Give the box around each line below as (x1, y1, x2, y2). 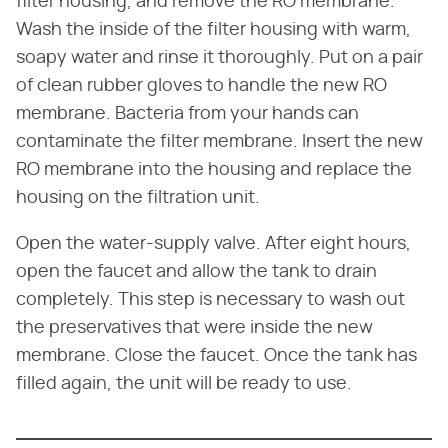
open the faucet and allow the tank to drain (16, 262, 377, 281)
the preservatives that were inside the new (16, 318, 373, 337)
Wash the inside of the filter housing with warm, (16, 20, 411, 39)
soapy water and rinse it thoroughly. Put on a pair (16, 48, 423, 67)
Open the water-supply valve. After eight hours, (16, 234, 411, 253)
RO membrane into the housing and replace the (16, 160, 412, 179)
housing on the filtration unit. (16, 188, 260, 207)
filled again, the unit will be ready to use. (16, 374, 352, 393)
